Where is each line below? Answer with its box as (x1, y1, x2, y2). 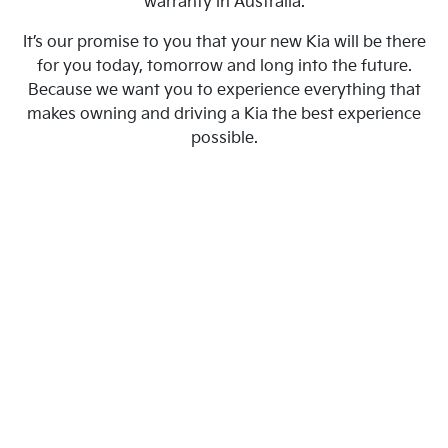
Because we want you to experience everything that (27, 81, 421, 100)
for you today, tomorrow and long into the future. (36, 57, 412, 76)
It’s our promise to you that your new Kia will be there (22, 33, 426, 52)
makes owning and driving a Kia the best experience (27, 105, 421, 124)
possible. (190, 129, 258, 148)
